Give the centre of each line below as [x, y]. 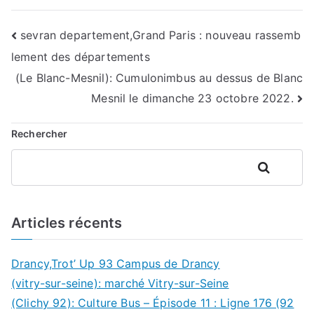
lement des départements [81, 57]
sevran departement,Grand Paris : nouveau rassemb [161, 35]
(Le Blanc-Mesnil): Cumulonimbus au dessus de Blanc [159, 77]
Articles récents [67, 223]
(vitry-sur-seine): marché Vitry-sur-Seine [120, 284]
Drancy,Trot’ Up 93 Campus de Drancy [116, 264]
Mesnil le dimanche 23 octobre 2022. [192, 98]
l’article [49, 96]
